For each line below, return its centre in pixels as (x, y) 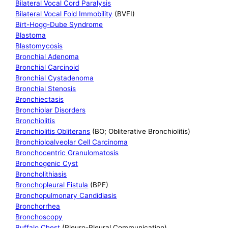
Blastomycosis (39, 46)
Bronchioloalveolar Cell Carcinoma (72, 142)
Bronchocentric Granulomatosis (67, 153)
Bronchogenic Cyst (47, 164)
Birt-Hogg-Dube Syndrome (59, 25)
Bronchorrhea (38, 206)
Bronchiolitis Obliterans (53, 132)
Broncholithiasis (41, 174)
